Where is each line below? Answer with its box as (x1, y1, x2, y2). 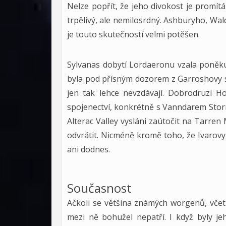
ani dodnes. (67, 144, 110, 155)
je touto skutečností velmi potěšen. (67, 29, 200, 40)
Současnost (67, 180, 132, 196)
